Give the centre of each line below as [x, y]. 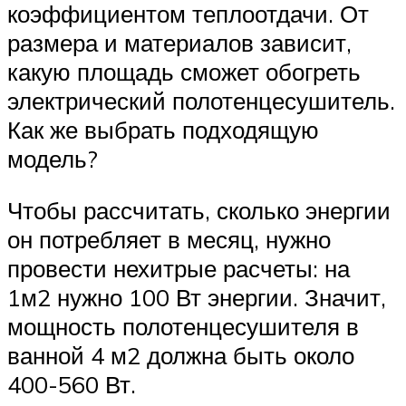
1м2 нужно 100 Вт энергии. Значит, [197, 298]
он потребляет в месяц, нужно [169, 240]
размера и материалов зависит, [179, 42]
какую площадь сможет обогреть [184, 71]
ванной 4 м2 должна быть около [181, 356]
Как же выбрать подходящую [163, 129]
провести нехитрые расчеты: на [179, 269]
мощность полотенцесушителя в [183, 327]
